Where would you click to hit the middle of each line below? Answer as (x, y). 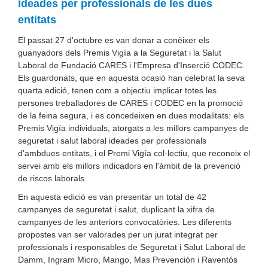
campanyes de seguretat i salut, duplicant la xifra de (116, 209)
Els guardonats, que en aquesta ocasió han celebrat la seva (131, 78)
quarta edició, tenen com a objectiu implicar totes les (117, 90)
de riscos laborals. (52, 178)
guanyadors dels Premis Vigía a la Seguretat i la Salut (120, 53)
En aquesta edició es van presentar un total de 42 (112, 197)
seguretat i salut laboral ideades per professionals (112, 141)
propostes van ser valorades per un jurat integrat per (118, 234)
